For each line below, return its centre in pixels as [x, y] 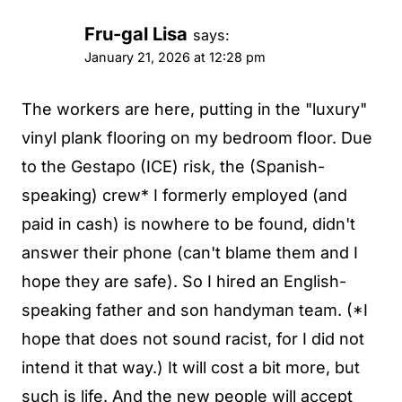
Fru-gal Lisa [136, 33]
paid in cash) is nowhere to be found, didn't [188, 224]
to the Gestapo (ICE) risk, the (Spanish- [173, 167]
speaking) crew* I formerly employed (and [184, 196]
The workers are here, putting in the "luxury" [194, 109]
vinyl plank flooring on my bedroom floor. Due [197, 138]
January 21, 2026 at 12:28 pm [175, 57]
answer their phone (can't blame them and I [190, 253]
